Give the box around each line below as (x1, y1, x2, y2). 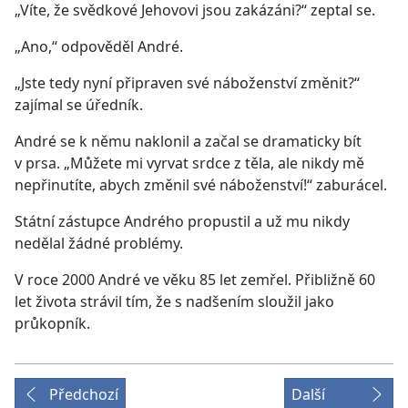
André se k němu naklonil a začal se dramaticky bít (15, 131, 362, 152)
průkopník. (15, 313, 90, 334)
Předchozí (49, 384, 118, 405)
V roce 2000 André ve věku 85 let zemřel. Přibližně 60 (15, 270, 375, 291)
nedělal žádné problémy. (15, 233, 183, 254)
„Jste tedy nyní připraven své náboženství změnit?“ (15, 73, 360, 94)
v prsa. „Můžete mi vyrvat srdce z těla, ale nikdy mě (15, 153, 364, 174)
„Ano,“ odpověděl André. (15, 36, 183, 57)
